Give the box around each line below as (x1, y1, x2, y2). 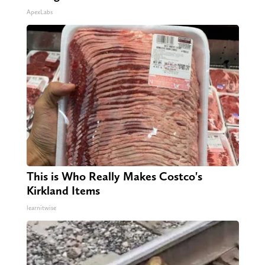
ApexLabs (26, 8, 53, 16)
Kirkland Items (26, 183, 100, 198)
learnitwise (26, 203, 56, 212)
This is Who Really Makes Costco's (26, 169, 202, 183)
